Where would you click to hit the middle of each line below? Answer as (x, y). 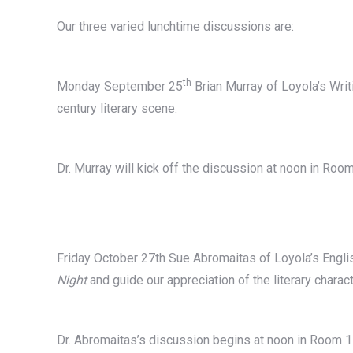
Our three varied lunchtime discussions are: (175, 26)
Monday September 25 (120, 86)
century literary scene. (117, 108)
